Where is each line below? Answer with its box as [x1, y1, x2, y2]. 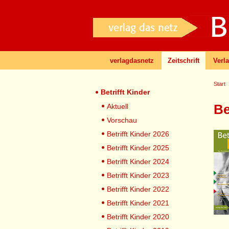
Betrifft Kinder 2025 [107, 144, 169, 152]
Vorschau [107, 116, 137, 124]
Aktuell [107, 102, 128, 110]
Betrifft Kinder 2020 [107, 213, 169, 221]
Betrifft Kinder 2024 [107, 157, 169, 166]
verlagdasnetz [110, 57, 154, 64]
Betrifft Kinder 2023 [107, 171, 169, 179]
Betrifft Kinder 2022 [107, 185, 169, 193]
